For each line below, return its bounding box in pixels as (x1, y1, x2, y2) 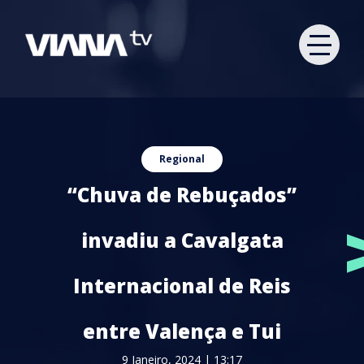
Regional (159, 152, 205, 166)
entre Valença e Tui (83, 318, 281, 344)
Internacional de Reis (73, 272, 291, 299)
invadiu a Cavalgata (80, 227, 284, 253)
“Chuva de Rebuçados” (67, 181, 297, 208)
